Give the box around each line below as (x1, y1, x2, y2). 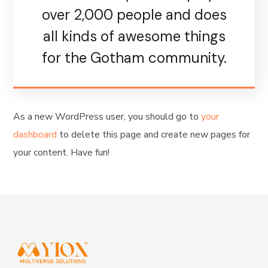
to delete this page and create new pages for (57, 128, 251, 141)
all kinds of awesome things (42, 27, 226, 45)
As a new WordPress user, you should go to (13, 110, 202, 123)
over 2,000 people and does (41, 5, 227, 24)
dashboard (13, 128, 57, 141)
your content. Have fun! (13, 146, 110, 159)
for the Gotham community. (41, 48, 227, 67)
